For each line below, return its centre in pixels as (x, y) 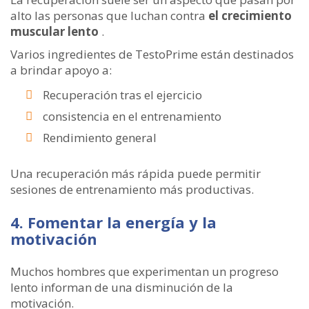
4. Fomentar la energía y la (113, 222)
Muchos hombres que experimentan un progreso (144, 271)
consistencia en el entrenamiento (132, 116)
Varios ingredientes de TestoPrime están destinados (152, 54)
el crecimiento (250, 16)
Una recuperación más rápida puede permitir (136, 173)
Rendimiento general (100, 138)
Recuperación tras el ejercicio (122, 95)
